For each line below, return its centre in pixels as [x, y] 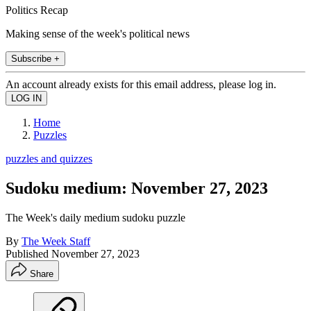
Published [28, 253]
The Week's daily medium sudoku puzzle [95, 217]
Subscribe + [35, 58]
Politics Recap [37, 10]
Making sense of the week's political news [98, 33]
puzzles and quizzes [49, 158]
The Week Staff [56, 241]
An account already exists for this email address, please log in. [141, 84]
